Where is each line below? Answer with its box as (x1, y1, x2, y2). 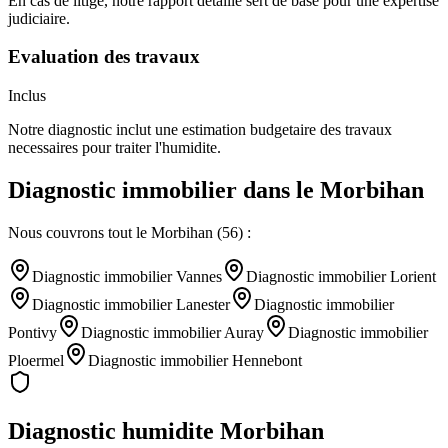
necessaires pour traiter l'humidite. (8, 139, 221, 157)
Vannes (176, 267, 222, 285)
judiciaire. (8, 9, 70, 27)
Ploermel (8, 351, 64, 369)
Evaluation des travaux (8, 46, 200, 68)
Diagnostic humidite (8, 417, 220, 444)
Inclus (8, 87, 46, 105)
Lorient (390, 267, 436, 285)
